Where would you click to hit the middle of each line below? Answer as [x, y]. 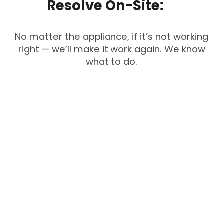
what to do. [111, 62]
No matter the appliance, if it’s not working [111, 37]
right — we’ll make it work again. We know [111, 49]
